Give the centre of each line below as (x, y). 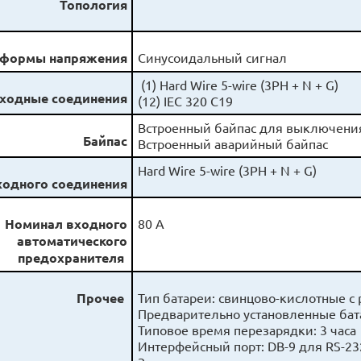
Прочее (102, 298)
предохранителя (73, 258)
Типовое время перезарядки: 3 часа (248, 330)
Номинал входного (66, 224)
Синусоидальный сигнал (212, 58)
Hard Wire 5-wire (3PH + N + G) (227, 170)
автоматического (73, 241)
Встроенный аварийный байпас (232, 144)
